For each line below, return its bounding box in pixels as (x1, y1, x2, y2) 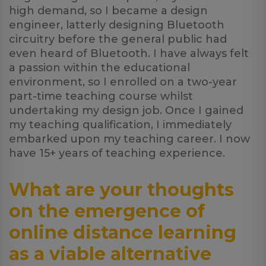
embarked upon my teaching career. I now (9, 132, 250, 145)
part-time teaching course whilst (9, 90, 193, 103)
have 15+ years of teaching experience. (9, 147, 225, 160)
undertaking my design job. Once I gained (9, 104, 243, 117)
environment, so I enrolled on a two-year (9, 75, 237, 88)
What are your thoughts (9, 179, 234, 201)
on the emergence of (9, 200, 205, 222)
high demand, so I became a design (9, 4, 208, 17)
